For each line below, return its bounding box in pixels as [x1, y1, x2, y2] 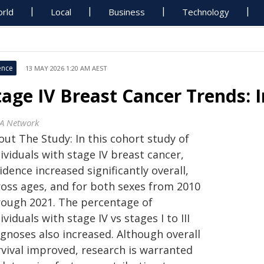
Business [108, 6, 146, 18]
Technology [182, 6, 230, 18]
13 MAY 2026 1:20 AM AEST [25, 64, 107, 72]
